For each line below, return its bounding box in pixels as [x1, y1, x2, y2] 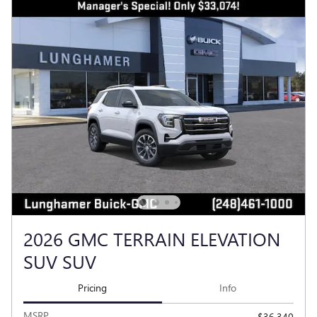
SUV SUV [23, 248, 96, 275]
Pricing [78, 281, 108, 295]
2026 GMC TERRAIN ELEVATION [23, 226, 280, 252]
